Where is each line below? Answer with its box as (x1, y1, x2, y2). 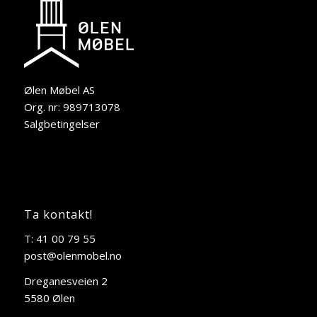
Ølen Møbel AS (23, 83, 95, 98)
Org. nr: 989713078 (23, 100, 120, 115)
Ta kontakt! (23, 205, 93, 222)
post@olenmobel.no (23, 248, 122, 263)
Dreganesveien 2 (23, 274, 108, 289)
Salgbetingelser (23, 117, 100, 132)
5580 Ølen (23, 291, 75, 306)
